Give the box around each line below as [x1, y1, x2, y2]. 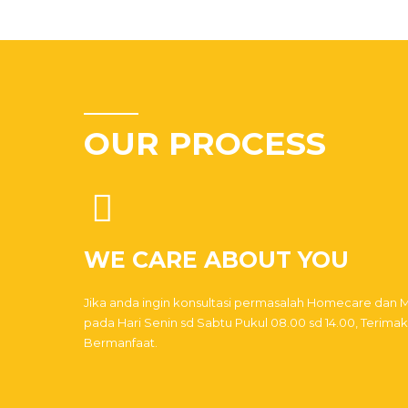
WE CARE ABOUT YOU [84, 246, 349, 273]
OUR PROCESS [84, 124, 326, 163]
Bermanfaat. [84, 335, 158, 350]
